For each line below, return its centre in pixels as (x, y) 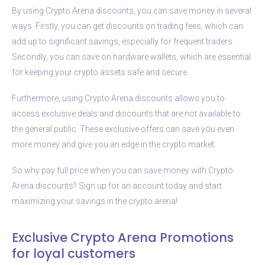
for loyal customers (74, 253)
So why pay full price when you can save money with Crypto (122, 170)
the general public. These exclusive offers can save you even (123, 129)
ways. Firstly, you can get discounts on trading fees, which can (127, 26)
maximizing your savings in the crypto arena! (95, 201)
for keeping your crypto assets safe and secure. (100, 72)
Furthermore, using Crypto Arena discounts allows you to (118, 98)
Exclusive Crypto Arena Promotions (123, 237)
